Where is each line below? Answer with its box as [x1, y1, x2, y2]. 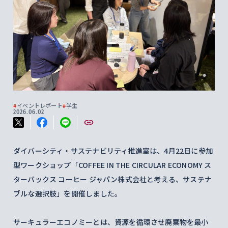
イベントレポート [17, 101, 63, 109]
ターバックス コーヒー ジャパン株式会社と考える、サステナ [13, 174, 212, 184]
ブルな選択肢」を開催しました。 [13, 188, 122, 198]
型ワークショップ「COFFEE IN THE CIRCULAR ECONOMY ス [13, 160, 212, 170]
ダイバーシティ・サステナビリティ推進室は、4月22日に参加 [13, 146, 213, 156]
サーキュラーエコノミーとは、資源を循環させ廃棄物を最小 [13, 217, 209, 227]
